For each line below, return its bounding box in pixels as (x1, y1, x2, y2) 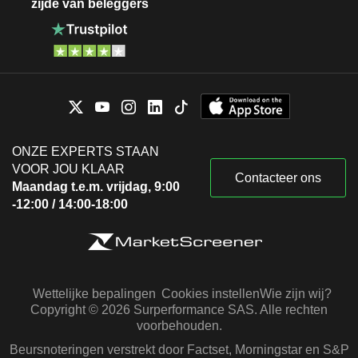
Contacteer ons (235, 170, 321, 185)
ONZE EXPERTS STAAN (12, 144, 159, 158)
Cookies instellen (161, 286, 260, 300)
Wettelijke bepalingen (32, 286, 156, 300)
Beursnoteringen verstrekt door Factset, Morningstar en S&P (9, 342, 349, 356)
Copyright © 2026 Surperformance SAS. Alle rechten (30, 302, 328, 316)
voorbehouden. (136, 318, 222, 332)
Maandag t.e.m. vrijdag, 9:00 (12, 179, 180, 193)
